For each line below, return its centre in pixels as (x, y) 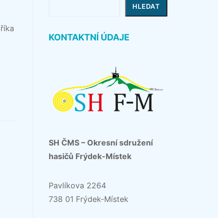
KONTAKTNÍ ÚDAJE (89, 37)
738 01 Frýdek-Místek (89, 199)
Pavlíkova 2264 (77, 185)
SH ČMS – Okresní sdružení (101, 142)
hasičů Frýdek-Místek (90, 156)
